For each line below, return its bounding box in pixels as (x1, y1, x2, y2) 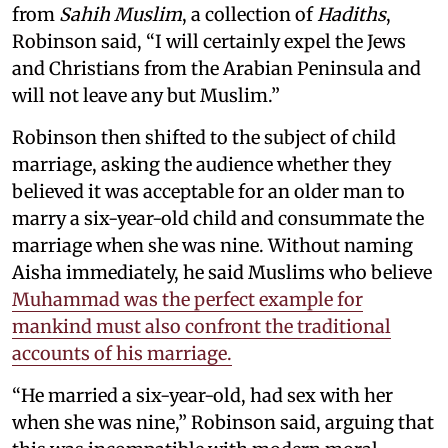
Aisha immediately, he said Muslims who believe (12, 261, 432, 284)
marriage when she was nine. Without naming (12, 234, 413, 257)
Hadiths (317, 3, 386, 26)
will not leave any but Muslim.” (12, 84, 280, 107)
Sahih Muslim (59, 3, 182, 26)
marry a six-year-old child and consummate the (12, 207, 424, 230)
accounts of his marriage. (12, 342, 232, 365)
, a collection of (182, 3, 317, 26)
